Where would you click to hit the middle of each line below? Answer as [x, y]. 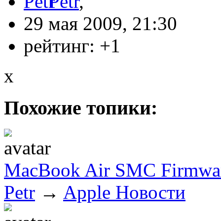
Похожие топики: [81, 108]
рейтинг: [62, 46]
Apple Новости [124, 192]
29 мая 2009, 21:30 [100, 24]
